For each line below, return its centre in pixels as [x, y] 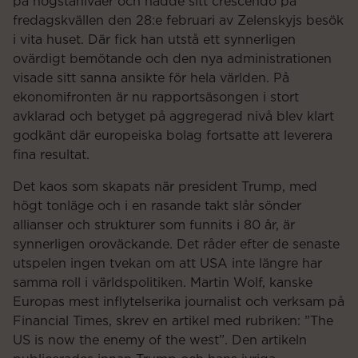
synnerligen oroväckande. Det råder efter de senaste [176, 245]
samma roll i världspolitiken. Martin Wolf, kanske [163, 283]
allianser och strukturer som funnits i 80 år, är [154, 226]
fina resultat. [51, 155]
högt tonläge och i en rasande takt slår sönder [157, 207]
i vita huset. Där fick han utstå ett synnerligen [154, 40]
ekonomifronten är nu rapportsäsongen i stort [156, 98]
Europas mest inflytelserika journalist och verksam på [179, 302]
